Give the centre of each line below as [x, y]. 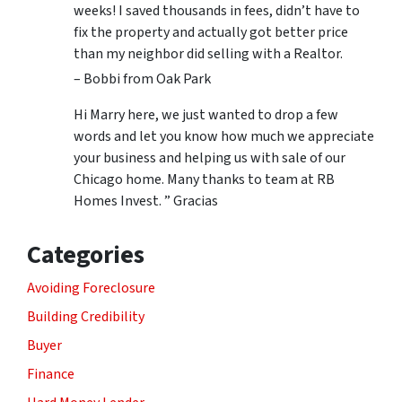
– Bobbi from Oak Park [142, 79]
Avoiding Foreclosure [91, 288]
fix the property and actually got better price [211, 32]
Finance [51, 374]
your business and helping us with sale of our [210, 157]
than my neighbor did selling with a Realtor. [208, 53]
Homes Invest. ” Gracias [146, 201]
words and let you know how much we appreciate [224, 136]
